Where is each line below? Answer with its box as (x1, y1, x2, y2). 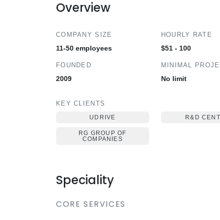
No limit (161, 75, 187, 82)
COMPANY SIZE (56, 31, 112, 38)
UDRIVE (89, 114, 116, 121)
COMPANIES (82, 136, 123, 142)
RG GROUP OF (79, 130, 127, 137)
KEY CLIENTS (56, 100, 106, 107)
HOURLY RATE (161, 31, 212, 38)
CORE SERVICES (56, 198, 126, 210)
